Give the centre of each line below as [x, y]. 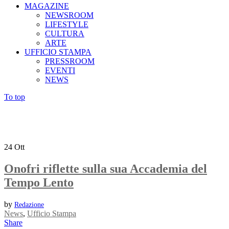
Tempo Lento [39, 182]
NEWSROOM [69, 15]
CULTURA [65, 33]
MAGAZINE [47, 6]
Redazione [29, 204]
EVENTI [60, 70]
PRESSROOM [70, 61]
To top [15, 97]
